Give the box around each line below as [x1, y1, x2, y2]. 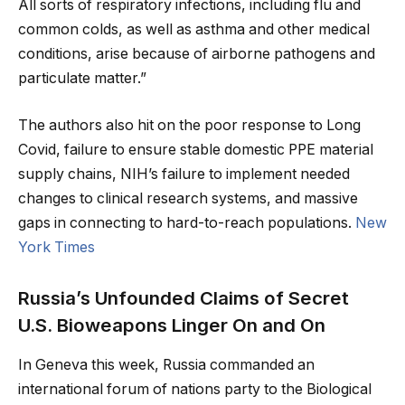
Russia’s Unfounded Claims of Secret [18, 286, 349, 309]
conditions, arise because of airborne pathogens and [18, 45, 375, 63]
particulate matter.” [18, 70, 146, 88]
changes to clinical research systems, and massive [18, 189, 358, 207]
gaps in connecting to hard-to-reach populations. [18, 213, 355, 231]
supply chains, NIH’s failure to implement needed [18, 165, 350, 183]
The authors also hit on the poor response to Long [18, 116, 361, 134]
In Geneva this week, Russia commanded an [18, 355, 315, 373]
